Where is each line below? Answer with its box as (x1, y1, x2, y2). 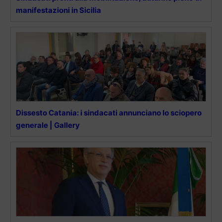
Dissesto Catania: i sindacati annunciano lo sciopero (16, 108, 202, 118)
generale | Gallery (16, 120, 80, 130)
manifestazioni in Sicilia (16, 5, 101, 15)
